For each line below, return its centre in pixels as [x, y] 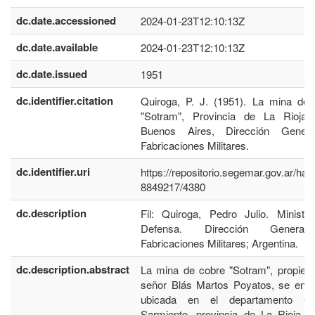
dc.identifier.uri [53, 172]
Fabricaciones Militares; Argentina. [219, 243]
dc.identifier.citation [65, 101]
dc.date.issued [52, 74]
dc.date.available [57, 47]
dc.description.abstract [73, 269]
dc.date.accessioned [66, 20]
